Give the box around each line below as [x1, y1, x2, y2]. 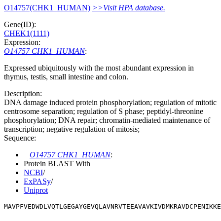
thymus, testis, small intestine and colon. [4, 72, 128, 81]
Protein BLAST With [24, 159, 90, 168]
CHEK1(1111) [4, 29, 49, 37]
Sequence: [4, 133, 36, 142]
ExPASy [24, 177, 51, 185]
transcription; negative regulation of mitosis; [4, 124, 140, 133]
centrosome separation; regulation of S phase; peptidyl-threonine [4, 107, 203, 115]
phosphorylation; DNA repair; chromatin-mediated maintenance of [4, 115, 210, 124]
